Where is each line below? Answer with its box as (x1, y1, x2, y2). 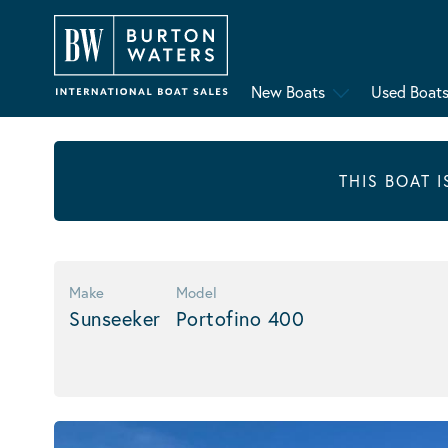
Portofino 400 (175, 305, 304, 332)
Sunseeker (69, 305, 161, 332)
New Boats (250, 81, 325, 103)
